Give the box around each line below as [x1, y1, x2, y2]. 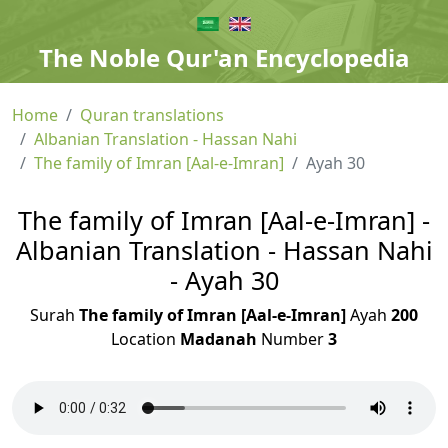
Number [257, 328, 328, 350]
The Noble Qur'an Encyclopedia [38, 41, 410, 74]
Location [111, 328, 180, 350]
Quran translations [80, 104, 224, 126]
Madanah [180, 328, 257, 350]
